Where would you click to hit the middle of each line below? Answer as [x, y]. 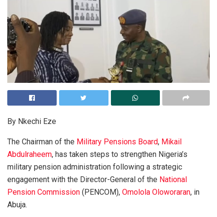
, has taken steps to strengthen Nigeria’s [120, 154]
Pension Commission [44, 192]
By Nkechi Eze [32, 121]
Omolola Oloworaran [156, 192]
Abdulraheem [30, 154]
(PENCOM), [101, 192]
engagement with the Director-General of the [83, 179]
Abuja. [17, 204]
